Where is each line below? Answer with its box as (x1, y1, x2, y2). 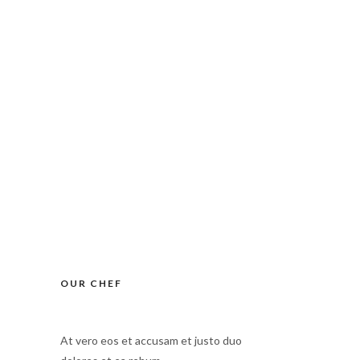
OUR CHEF (60, 277, 123, 289)
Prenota (148, 34, 194, 48)
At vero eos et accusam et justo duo (60, 333, 243, 347)
